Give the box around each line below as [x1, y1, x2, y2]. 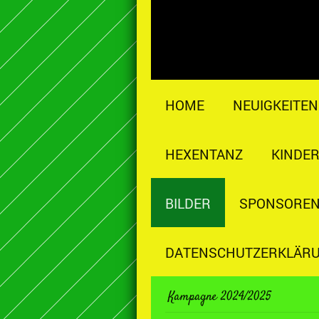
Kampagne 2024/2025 [168, 288, 271, 306]
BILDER [165, 194, 211, 212]
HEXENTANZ [165, 145, 243, 163]
